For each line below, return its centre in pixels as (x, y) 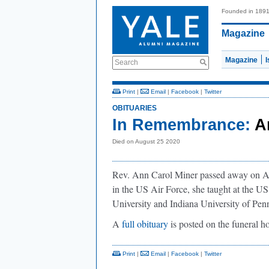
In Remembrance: (181, 125)
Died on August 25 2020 (146, 141)
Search (126, 62)
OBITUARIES (134, 108)
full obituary (145, 224)
